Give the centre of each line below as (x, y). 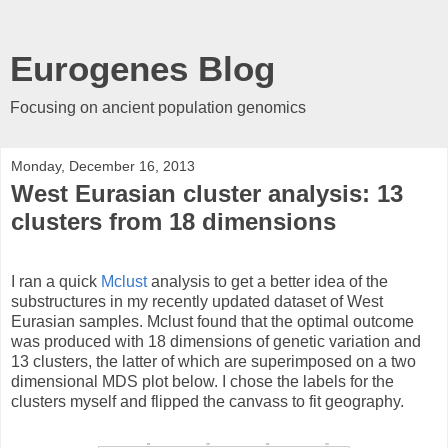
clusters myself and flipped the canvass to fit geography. (207, 401)
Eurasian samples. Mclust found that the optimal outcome (212, 321)
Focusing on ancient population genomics (158, 107)
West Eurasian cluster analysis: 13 (207, 193)
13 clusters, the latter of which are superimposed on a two (213, 361)
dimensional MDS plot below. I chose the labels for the (202, 381)
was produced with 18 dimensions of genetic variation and (216, 341)
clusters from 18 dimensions (173, 221)
